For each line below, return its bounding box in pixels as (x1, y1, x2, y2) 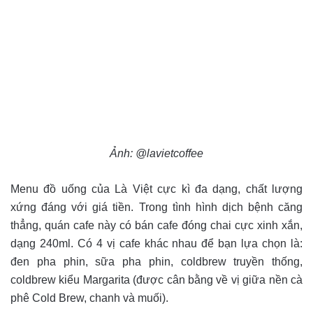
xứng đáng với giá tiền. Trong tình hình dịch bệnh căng (10, 201, 303, 214)
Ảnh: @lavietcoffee (110, 147, 203, 160)
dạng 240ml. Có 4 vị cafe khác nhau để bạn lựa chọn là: (10, 238, 303, 250)
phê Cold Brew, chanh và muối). (10, 292, 168, 305)
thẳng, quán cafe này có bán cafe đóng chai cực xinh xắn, (10, 219, 303, 232)
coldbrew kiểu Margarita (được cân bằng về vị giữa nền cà (10, 274, 303, 286)
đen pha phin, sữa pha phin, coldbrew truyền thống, (10, 256, 303, 268)
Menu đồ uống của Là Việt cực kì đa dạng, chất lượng (10, 183, 303, 196)
